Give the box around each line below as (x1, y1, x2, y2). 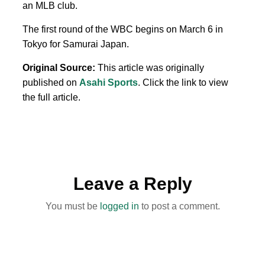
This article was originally (95, 62, 204, 73)
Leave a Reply (73, 173, 192, 193)
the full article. (22, 92, 80, 102)
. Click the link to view (138, 77, 228, 88)
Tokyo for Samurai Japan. (22, 38, 129, 49)
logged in (99, 201, 139, 211)
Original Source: (22, 62, 95, 73)
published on (22, 77, 79, 88)
